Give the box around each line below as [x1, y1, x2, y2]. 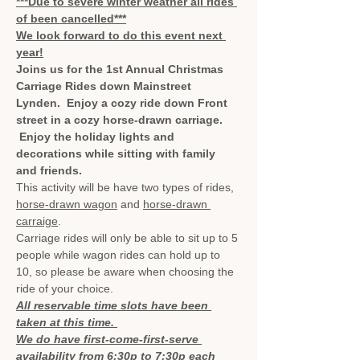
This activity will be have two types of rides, [16, 180, 237, 194]
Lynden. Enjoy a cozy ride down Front [16, 96, 231, 109]
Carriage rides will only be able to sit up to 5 [16, 231, 241, 244]
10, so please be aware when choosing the [16, 264, 237, 278]
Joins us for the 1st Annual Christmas [16, 62, 227, 76]
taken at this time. [16, 315, 117, 329]
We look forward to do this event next [16, 28, 226, 42]
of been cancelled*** [16, 11, 126, 25]
